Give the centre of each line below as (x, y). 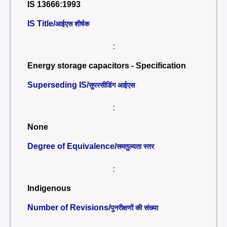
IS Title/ (41, 24)
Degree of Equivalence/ (72, 146)
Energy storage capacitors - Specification (107, 66)
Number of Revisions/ (69, 207)
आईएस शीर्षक (72, 24)
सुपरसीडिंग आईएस (112, 85)
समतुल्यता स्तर (135, 146)
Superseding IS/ (58, 85)
